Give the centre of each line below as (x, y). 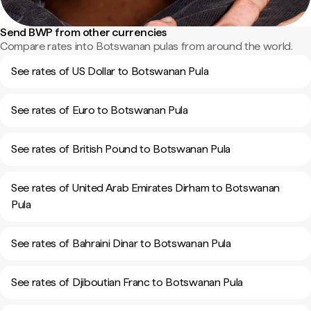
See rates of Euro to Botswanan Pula (100, 110)
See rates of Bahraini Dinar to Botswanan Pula (121, 243)
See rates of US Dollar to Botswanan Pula (110, 71)
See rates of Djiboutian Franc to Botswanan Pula (127, 282)
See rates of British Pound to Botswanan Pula (121, 149)
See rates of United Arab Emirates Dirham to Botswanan (146, 188)
